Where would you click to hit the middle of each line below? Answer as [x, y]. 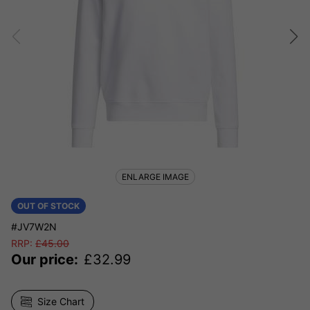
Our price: [45, 259]
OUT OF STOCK [48, 206]
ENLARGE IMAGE [155, 177]
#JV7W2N [34, 227]
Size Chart [61, 301]
